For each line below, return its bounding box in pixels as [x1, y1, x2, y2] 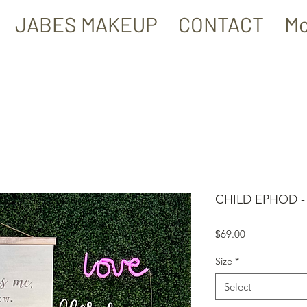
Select [224, 280, 251, 294]
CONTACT [178, 12, 264, 36]
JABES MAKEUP [15, 12, 158, 36]
